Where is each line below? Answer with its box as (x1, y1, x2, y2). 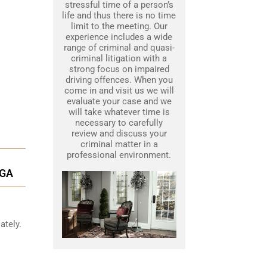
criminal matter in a (80, 139, 158, 150)
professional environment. (67, 150, 171, 161)
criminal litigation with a (71, 53, 167, 64)
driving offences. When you (65, 74, 173, 86)
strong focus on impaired (69, 64, 169, 75)
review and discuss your (71, 128, 167, 139)
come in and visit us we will (64, 85, 174, 97)
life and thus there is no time (62, 10, 176, 21)
